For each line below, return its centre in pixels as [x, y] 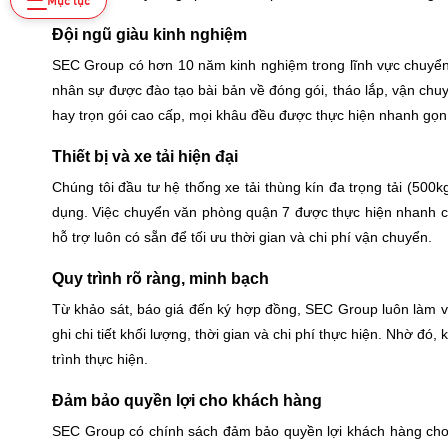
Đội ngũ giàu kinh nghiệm [149, 35]
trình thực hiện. [100, 359]
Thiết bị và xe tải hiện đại [145, 157]
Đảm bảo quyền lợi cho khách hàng [187, 401]
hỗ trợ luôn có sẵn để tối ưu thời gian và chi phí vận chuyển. [242, 237]
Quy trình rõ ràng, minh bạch [160, 279]
